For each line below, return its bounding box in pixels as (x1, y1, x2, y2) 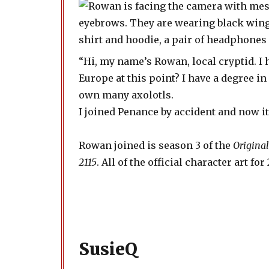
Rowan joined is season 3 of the (79, 139, 233, 151)
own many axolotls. (79, 89, 174, 101)
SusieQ (79, 238, 138, 260)
